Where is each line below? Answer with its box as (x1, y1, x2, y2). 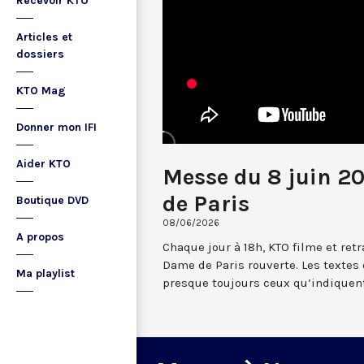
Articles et (16, 30, 72, 44)
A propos (16, 230, 64, 244)
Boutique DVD (16, 193, 89, 207)
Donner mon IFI (16, 120, 97, 134)
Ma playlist (16, 266, 75, 280)
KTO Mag (16, 84, 66, 97)
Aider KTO (16, 157, 71, 171)
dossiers (16, 47, 64, 61)
